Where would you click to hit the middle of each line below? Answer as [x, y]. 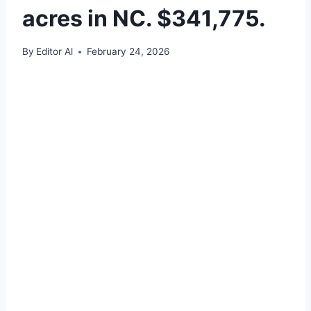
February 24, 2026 [128, 52]
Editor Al [55, 52]
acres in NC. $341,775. [144, 18]
